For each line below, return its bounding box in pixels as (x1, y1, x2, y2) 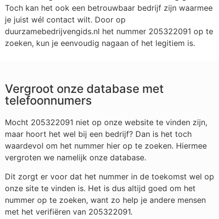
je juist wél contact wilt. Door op (5, 14, 126, 24)
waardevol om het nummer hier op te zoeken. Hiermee (5, 141, 207, 151)
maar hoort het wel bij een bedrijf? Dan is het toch (5, 129, 192, 139)
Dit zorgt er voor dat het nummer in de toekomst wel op (5, 171, 214, 181)
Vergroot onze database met (5, 82, 164, 96)
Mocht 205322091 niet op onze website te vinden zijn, (5, 117, 207, 128)
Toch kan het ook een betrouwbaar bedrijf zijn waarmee (5, 2, 213, 13)
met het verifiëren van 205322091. (5, 206, 132, 217)
